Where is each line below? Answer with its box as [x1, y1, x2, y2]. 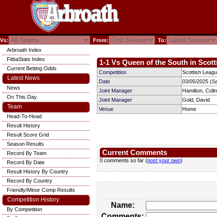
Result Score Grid [7, 132, 49, 138]
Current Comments [102, 149, 167, 156]
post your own [147, 157, 181, 163]
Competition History [7, 196, 59, 203]
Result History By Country [7, 169, 68, 174]
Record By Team [7, 150, 46, 156]
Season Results [7, 141, 44, 147]
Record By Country [7, 178, 52, 184]
